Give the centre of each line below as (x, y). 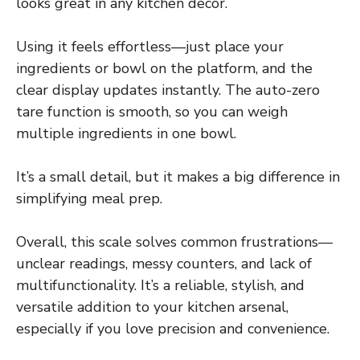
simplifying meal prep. (89, 198)
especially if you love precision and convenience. (173, 328)
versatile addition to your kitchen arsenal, (152, 307)
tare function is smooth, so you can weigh (152, 111)
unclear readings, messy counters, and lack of (164, 263)
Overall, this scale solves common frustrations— (174, 241)
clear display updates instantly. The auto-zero (168, 90)
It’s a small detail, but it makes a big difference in (178, 176)
